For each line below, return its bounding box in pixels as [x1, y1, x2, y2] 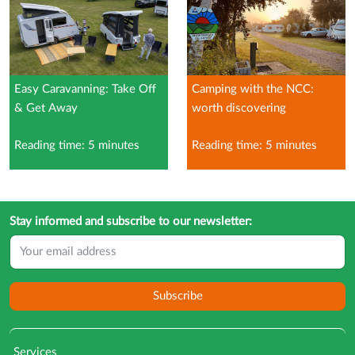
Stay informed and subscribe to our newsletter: [10, 215, 252, 227]
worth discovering [192, 101, 286, 114]
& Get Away [14, 101, 78, 114]
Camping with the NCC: [192, 82, 314, 95]
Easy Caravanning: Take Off [14, 82, 156, 95]
